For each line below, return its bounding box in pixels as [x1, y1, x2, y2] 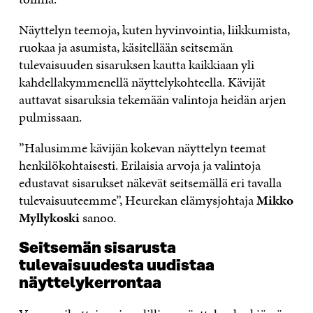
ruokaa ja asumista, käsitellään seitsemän [18, 38, 233, 57]
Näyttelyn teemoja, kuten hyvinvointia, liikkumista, [18, 20, 290, 40]
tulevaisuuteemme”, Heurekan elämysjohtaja [18, 191, 256, 210]
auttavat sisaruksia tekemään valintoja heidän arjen [18, 90, 286, 110]
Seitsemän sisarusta [18, 240, 176, 258]
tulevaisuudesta [18, 257, 144, 275]
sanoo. [79, 208, 116, 228]
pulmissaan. [18, 108, 82, 127]
